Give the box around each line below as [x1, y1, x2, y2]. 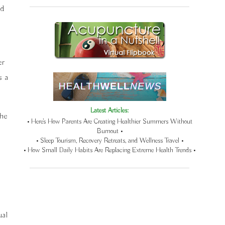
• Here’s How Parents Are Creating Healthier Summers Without [27, 117, 192, 126]
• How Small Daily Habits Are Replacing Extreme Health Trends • [24, 146, 196, 155]
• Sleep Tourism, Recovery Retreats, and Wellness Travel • [36, 136, 183, 145]
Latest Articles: [90, 106, 129, 115]
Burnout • [96, 127, 123, 136]
